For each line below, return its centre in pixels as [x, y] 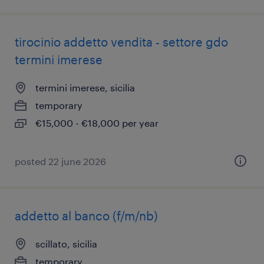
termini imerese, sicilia [85, 88]
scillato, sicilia [66, 244]
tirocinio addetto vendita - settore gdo [121, 42]
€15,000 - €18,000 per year [97, 123]
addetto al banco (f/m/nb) [86, 216]
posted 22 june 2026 [60, 161]
